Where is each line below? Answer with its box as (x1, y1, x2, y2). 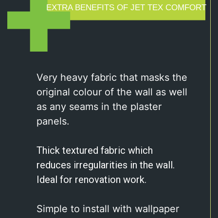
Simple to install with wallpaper (36, 202, 179, 215)
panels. (36, 115, 70, 127)
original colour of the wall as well (36, 86, 187, 98)
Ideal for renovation (36, 173, 123, 185)
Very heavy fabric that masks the (36, 71, 187, 83)
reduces (36, 159, 73, 171)
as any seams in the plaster (36, 100, 162, 112)
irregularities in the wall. (73, 159, 175, 171)
